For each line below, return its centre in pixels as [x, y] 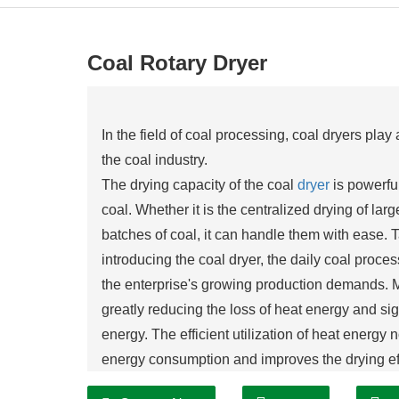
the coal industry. [155, 160]
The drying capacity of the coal [199, 185]
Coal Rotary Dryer [177, 63]
